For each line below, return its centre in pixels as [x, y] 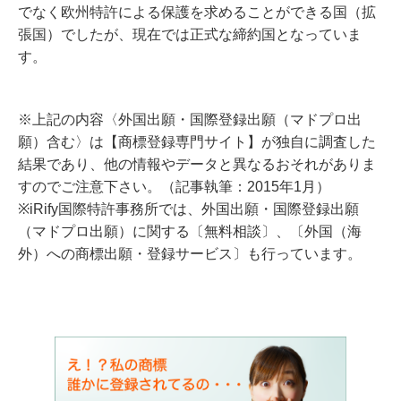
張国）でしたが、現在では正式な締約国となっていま [190, 34]
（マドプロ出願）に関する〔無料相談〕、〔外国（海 [190, 231]
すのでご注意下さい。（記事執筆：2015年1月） [174, 187]
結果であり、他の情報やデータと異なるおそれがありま [197, 164]
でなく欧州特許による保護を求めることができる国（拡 [197, 12]
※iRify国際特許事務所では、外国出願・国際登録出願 [188, 209]
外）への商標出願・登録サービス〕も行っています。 [190, 254]
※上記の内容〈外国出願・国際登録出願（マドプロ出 [190, 119]
